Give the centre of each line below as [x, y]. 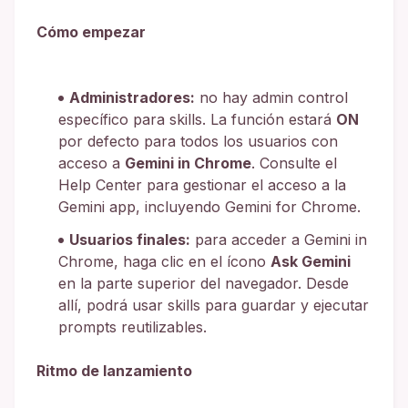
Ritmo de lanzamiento [114, 370]
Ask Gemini [311, 261]
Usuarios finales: [130, 239]
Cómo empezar [91, 31]
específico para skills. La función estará [197, 119]
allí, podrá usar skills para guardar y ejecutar [214, 305]
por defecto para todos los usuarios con [198, 141]
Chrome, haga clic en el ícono [164, 261]
